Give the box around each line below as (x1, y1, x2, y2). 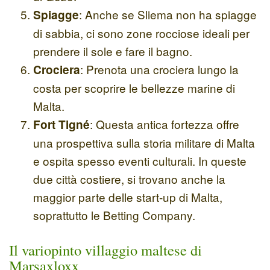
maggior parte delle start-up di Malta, (33, 188, 222, 205)
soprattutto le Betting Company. (33, 206, 195, 223)
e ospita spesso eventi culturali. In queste (33, 152, 246, 169)
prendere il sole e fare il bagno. (33, 42, 192, 59)
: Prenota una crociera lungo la (80, 60, 239, 77)
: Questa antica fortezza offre (90, 115, 239, 132)
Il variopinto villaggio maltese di (9, 239, 202, 260)
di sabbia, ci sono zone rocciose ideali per (33, 24, 250, 41)
